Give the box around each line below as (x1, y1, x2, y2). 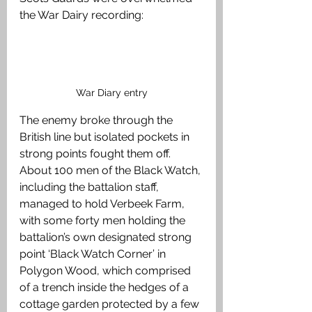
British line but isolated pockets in (19, 130, 192, 144)
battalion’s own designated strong (19, 231, 194, 244)
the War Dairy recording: (19, 8, 149, 22)
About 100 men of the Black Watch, (19, 164, 203, 178)
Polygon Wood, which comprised (19, 264, 194, 278)
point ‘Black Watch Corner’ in (19, 247, 169, 261)
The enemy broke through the (19, 114, 175, 127)
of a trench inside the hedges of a (19, 281, 192, 295)
